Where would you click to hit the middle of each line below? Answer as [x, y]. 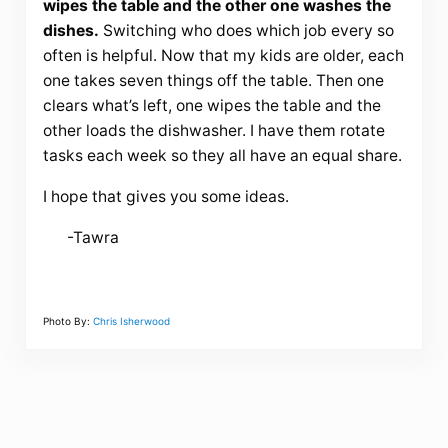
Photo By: [67, 321]
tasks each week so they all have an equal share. [222, 156]
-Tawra [80, 238]
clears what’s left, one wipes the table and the [211, 106]
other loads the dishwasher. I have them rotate [213, 131]
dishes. [70, 31]
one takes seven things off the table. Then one [213, 81]
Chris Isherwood [131, 321]
